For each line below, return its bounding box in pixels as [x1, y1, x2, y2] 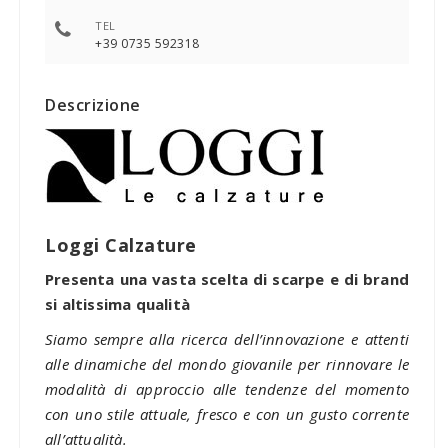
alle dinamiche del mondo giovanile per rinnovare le [45, 354, 409, 375]
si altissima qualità [45, 294, 190, 315]
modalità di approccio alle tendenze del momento [45, 379, 409, 400]
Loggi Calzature [45, 233, 197, 258]
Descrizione [45, 94, 141, 117]
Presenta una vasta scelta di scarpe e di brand [45, 269, 409, 290]
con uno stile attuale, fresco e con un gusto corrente [45, 404, 409, 425]
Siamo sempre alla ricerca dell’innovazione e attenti [45, 329, 409, 350]
